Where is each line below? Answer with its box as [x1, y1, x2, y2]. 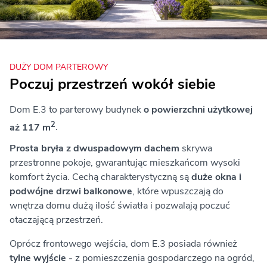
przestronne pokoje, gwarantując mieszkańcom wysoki [10, 156, 240, 169]
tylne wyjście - [10, 251, 73, 265]
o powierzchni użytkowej [144, 103, 253, 117]
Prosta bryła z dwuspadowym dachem [10, 141, 179, 155]
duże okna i [191, 170, 241, 184]
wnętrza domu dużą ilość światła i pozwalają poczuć [10, 198, 230, 212]
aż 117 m [10, 120, 51, 134]
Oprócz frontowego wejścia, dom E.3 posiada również [10, 237, 237, 250]
